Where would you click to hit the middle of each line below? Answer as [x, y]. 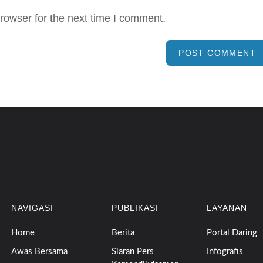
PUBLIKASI [135, 208]
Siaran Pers [132, 252]
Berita [123, 233]
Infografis [225, 252]
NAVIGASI [32, 208]
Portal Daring [232, 233]
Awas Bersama [39, 252]
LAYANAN [227, 208]
